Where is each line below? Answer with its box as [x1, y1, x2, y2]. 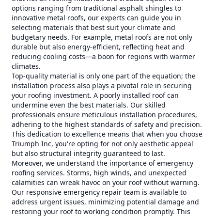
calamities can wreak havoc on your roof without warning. [12, 178, 200, 187]
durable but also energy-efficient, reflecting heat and [12, 42, 185, 51]
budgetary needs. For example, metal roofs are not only [12, 32, 192, 42]
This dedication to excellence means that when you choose [12, 129, 202, 139]
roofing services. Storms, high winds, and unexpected [12, 168, 186, 177]
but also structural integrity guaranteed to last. [12, 149, 165, 158]
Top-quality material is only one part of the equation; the [12, 71, 196, 80]
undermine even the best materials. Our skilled [12, 100, 166, 109]
